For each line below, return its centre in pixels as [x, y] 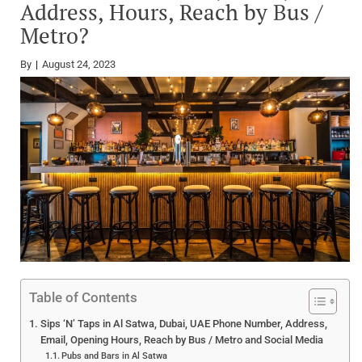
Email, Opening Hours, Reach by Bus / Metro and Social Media [181, 340]
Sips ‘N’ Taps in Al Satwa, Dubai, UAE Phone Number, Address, [183, 324]
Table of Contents [83, 298]
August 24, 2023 [79, 64]
